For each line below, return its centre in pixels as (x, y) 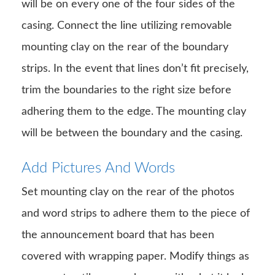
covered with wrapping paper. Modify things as (135, 256)
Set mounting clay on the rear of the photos (128, 192)
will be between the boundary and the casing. (132, 133)
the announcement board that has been (118, 235)
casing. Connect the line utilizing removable (127, 25)
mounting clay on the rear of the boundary (125, 47)
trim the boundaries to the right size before (126, 90)
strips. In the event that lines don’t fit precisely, (135, 68)
